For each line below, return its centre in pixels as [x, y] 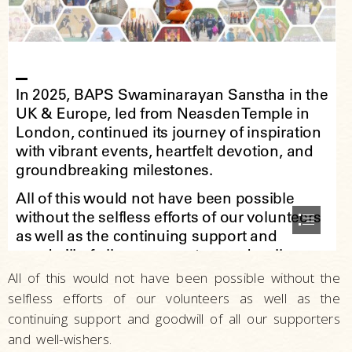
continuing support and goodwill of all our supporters [174, 318]
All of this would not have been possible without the [174, 277]
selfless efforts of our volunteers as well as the [174, 298]
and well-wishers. [60, 339]
